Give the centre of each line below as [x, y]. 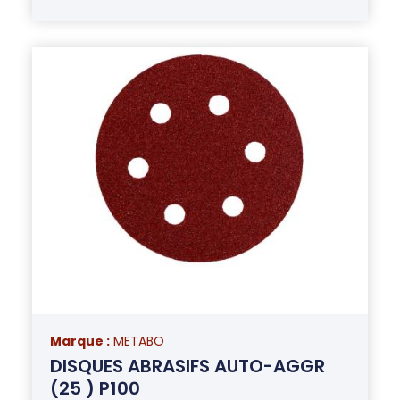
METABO [138, 341]
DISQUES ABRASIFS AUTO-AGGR [187, 366]
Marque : [79, 341]
